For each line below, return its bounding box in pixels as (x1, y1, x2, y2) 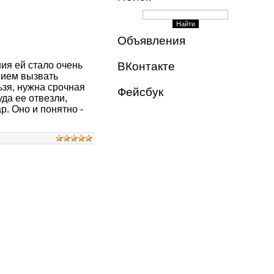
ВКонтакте (117, 60, 175, 73)
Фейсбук (117, 86, 163, 98)
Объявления (117, 34, 185, 47)
